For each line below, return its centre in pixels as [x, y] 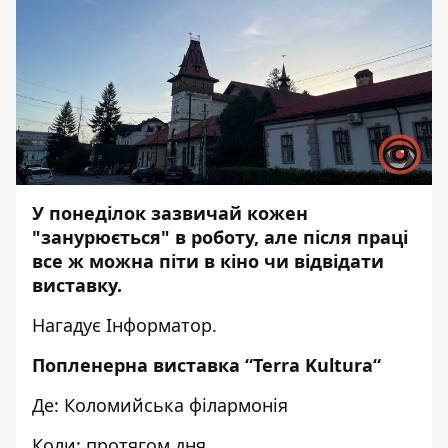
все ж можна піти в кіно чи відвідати [208, 261]
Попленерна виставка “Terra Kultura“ [206, 365]
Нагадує [69, 325]
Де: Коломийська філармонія [160, 405]
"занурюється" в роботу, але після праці [220, 237]
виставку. [77, 285]
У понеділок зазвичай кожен [170, 213]
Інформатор [159, 325]
